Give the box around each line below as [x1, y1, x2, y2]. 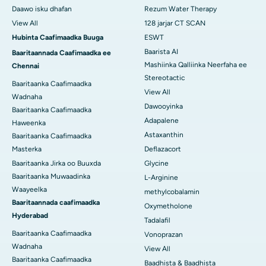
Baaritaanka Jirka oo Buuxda [12, 159, 101, 168]
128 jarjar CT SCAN [144, 19, 205, 28]
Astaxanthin [144, 131, 183, 140]
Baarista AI [144, 47, 178, 56]
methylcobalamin [144, 188, 199, 197]
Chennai [12, 62, 39, 71]
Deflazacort [144, 145, 181, 154]
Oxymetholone [144, 202, 192, 211]
